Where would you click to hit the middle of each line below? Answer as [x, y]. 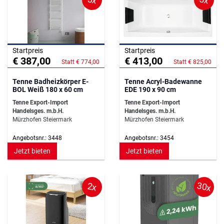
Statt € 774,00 [80, 62]
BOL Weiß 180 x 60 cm [48, 90]
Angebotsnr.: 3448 [37, 138]
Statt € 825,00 [192, 62]
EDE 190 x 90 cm [150, 90]
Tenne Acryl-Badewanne [163, 82]
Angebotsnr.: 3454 [149, 138]
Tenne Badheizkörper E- [50, 82]
